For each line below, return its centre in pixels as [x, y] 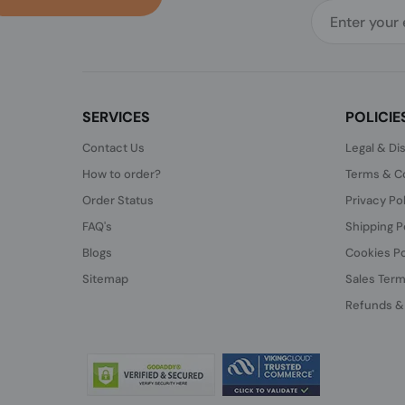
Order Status [118, 200]
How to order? [122, 174]
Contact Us [114, 148]
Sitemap [106, 279]
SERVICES [117, 117]
